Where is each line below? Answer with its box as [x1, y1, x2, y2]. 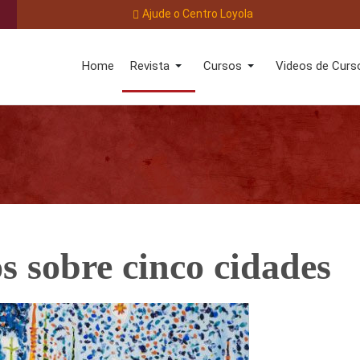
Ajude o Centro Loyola [141, 7, 253, 20]
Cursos [202, 58, 242, 73]
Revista [129, 58, 170, 73]
